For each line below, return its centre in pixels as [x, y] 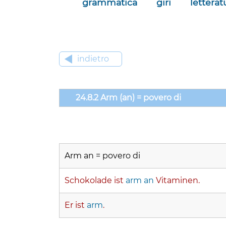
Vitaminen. [178, 181]
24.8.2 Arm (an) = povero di [125, 98]
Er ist [76, 205]
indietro [93, 59]
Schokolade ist [95, 181]
